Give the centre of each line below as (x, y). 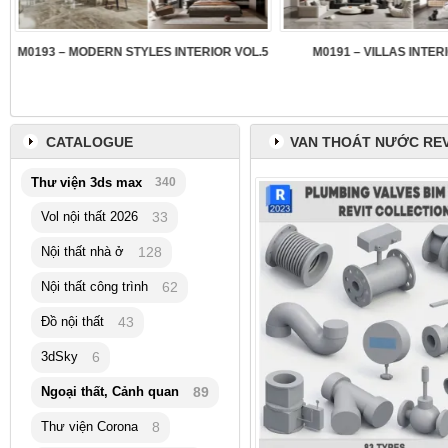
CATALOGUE (89, 142)
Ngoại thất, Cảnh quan (110, 392)
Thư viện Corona (89, 427)
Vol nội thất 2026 (89, 217)
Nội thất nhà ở (82, 252)
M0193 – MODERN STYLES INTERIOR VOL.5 (143, 52)
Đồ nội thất (72, 322)
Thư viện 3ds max (86, 183)
